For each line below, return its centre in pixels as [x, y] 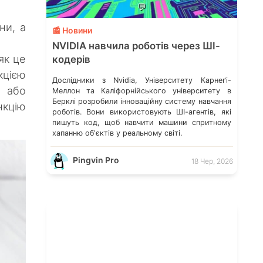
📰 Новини [72, 30]
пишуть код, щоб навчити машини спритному [141, 122]
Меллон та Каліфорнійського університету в [141, 90]
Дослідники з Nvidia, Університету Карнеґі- [141, 80]
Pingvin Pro [96, 160]
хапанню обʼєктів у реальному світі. [117, 133]
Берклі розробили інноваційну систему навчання [141, 101]
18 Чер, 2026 [212, 161]
